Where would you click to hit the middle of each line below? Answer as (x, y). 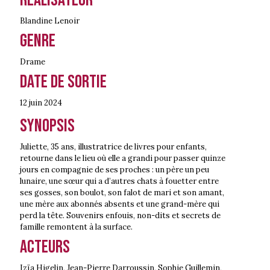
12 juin (31, 103)
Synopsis (47, 126)
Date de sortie (63, 82)
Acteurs (45, 247)
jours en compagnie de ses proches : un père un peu (115, 170)
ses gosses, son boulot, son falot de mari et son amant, (122, 193)
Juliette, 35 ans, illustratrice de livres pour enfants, (113, 147)
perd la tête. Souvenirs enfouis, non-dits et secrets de (120, 215)
